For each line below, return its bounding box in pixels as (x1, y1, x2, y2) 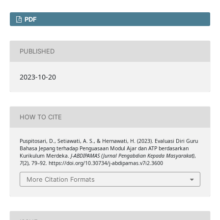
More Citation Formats (27, 175, 95, 184)
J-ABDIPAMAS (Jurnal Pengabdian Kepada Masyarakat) (70, 152, 194, 159)
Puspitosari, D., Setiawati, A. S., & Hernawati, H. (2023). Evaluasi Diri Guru (19, 137, 198, 144)
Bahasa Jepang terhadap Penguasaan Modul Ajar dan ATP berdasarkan (19, 144, 189, 152)
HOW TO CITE (19, 113, 62, 121)
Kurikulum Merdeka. (19, 152, 71, 159)
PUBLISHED (19, 47, 55, 55)
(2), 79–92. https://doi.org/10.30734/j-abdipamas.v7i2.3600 (22, 159, 163, 166)
